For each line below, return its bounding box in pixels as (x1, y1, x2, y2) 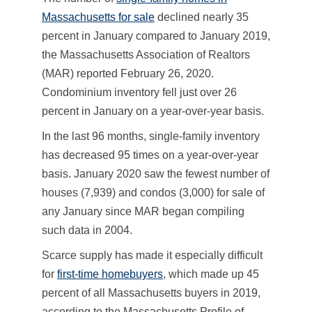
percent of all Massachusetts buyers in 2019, (42, 286, 260, 299)
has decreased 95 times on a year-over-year (42, 148, 258, 161)
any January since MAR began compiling (42, 205, 244, 217)
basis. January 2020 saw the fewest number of (42, 167, 270, 180)
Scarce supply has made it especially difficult (42, 249, 263, 261)
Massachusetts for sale (42, 10, 155, 23)
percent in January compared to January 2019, (42, 29, 270, 42)
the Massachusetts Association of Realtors (42, 48, 250, 61)
